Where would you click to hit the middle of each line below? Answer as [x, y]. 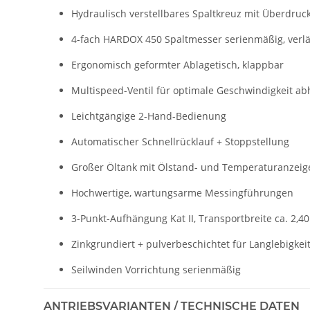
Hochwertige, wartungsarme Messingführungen [182, 193]
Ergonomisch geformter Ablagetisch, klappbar [177, 65]
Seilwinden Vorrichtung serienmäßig [156, 270]
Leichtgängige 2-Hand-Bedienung [149, 116]
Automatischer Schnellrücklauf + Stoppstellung [180, 142]
